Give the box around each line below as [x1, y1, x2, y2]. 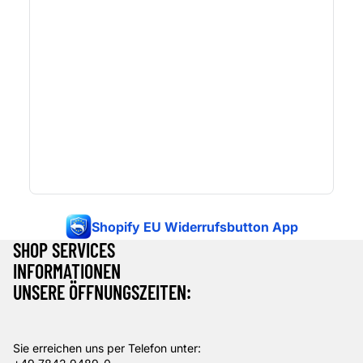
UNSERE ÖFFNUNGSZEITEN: [13, 280, 191, 305]
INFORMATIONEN [13, 259, 121, 284]
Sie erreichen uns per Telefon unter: [13, 341, 201, 356]
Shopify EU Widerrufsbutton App [91, 219, 298, 236]
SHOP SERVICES [13, 238, 115, 263]
